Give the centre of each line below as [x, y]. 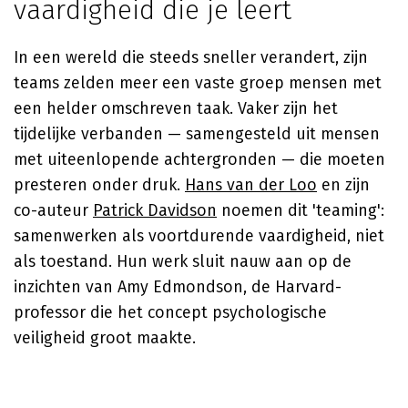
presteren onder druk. [99, 185]
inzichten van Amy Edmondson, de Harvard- [178, 287]
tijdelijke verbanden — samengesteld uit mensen [197, 134]
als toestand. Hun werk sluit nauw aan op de [183, 261]
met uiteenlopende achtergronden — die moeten [199, 159]
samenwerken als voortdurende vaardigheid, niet [199, 236]
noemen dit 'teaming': [301, 210]
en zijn [343, 185]
